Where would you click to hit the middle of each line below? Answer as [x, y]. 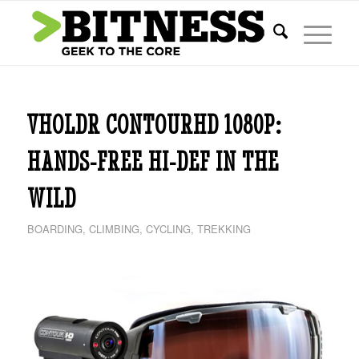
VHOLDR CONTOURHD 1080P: [154, 124]
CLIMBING [114, 229]
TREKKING [224, 229]
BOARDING [54, 229]
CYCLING [168, 229]
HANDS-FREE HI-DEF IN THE [153, 161]
